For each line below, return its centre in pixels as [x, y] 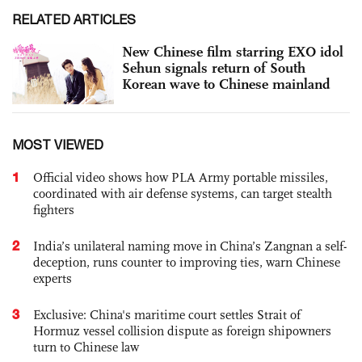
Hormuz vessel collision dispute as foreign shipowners [182, 331]
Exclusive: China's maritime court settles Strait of [167, 315]
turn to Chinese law [86, 347]
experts [53, 279]
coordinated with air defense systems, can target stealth [183, 194]
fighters [54, 210]
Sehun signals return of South [214, 67]
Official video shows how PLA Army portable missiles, [181, 178]
